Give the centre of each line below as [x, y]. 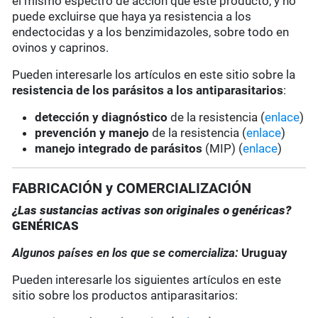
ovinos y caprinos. [61, 48]
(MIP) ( [223, 149]
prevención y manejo [92, 133]
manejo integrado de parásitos [119, 149]
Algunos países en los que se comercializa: [127, 253]
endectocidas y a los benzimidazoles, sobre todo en [151, 32]
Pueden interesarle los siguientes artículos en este [147, 280]
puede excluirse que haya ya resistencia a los [132, 17]
